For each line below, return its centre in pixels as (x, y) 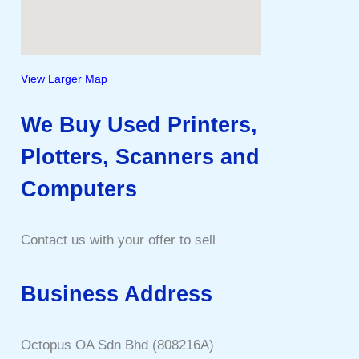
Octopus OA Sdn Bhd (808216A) (118, 345)
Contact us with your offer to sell (119, 240)
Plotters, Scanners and (141, 157)
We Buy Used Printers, (139, 125)
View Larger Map (65, 79)
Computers (79, 189)
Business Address (117, 294)
